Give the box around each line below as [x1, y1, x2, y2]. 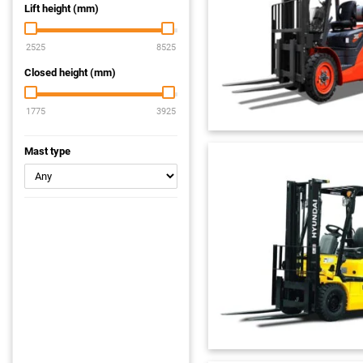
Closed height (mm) [24, 66, 116, 79]
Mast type [24, 145, 70, 157]
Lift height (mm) [24, 2, 99, 15]
